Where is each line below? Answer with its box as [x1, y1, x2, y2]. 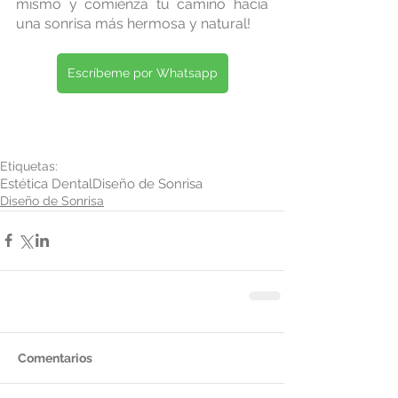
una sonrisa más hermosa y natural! [16, 14, 251, 32]
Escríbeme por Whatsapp [67, 65, 218, 80]
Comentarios [18, 350, 92, 365]
